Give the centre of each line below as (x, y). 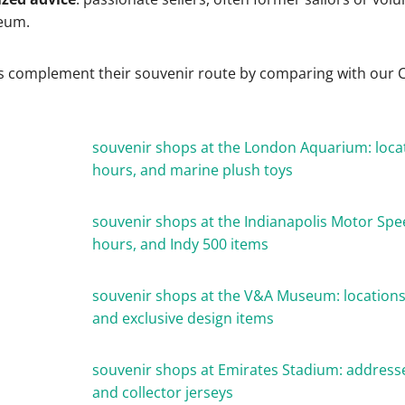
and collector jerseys (163, 392)
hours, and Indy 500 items (181, 244)
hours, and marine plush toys (193, 170)
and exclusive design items (184, 318)
